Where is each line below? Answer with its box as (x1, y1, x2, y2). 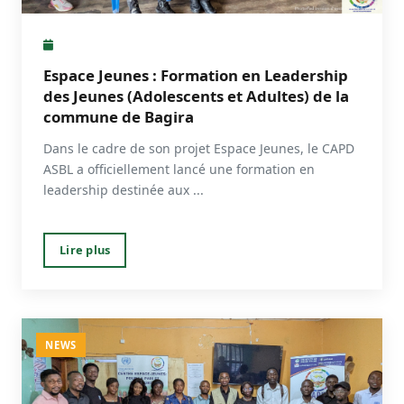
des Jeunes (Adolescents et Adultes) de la (43, 85, 349, 106)
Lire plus (60, 241, 111, 258)
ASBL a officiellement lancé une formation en (43, 160, 315, 178)
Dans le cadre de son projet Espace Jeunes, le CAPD (43, 139, 354, 157)
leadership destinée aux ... (43, 180, 204, 198)
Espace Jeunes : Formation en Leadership (43, 64, 348, 86)
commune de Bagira (43, 106, 194, 127)
